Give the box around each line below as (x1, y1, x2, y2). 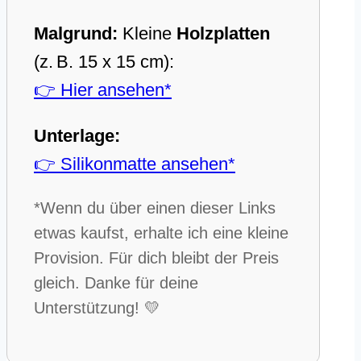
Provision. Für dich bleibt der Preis (34, 249, 279, 268)
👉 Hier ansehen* (34, 80, 172, 101)
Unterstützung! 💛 (34, 299, 160, 317)
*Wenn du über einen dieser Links (34, 199, 276, 218)
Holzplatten (176, 23, 270, 44)
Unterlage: (34, 126, 120, 147)
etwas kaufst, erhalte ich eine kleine (34, 224, 288, 243)
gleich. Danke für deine (34, 274, 198, 293)
